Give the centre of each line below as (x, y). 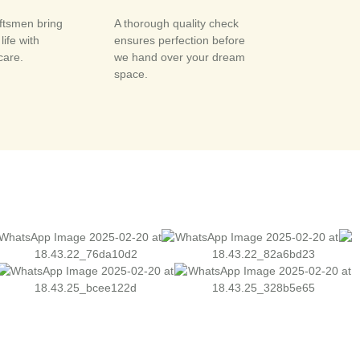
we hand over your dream (180, 57)
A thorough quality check (176, 23)
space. (131, 74)
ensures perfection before (180, 40)
